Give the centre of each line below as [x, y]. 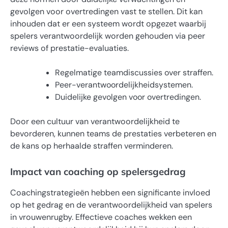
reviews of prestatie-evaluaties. [69, 48]
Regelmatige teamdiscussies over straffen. [134, 72]
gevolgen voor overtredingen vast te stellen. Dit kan [106, 11]
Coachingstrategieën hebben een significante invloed [110, 192]
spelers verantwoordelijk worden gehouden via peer [108, 36]
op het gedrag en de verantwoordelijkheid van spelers [111, 205]
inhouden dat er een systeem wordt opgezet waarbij [108, 23]
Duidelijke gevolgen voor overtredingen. [128, 97]
